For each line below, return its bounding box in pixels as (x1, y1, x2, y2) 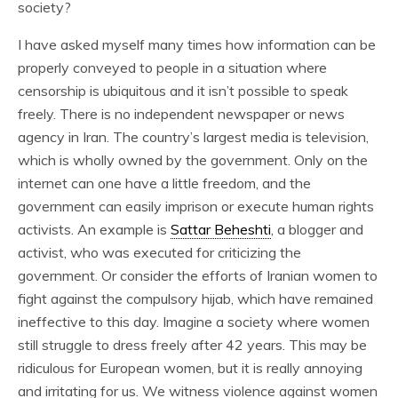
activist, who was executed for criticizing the (18, 243, 301, 261)
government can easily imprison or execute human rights (18, 197, 374, 215)
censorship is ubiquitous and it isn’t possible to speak (18, 82, 348, 99)
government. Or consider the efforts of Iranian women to (18, 267, 378, 284)
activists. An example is (18, 220, 171, 238)
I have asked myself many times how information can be (18, 36, 376, 53)
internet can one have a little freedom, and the (18, 174, 311, 192)
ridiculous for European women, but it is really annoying (18, 359, 362, 377)
